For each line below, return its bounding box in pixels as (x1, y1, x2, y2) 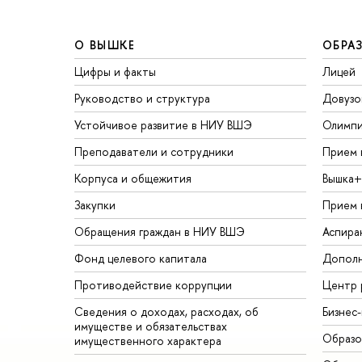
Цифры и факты (74, 63, 156, 79)
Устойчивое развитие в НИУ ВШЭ (74, 116, 252, 133)
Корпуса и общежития (74, 170, 192, 186)
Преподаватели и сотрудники (74, 143, 234, 159)
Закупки (74, 196, 116, 213)
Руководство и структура (74, 90, 210, 106)
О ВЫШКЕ (74, 36, 136, 53)
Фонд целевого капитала (74, 250, 207, 266)
